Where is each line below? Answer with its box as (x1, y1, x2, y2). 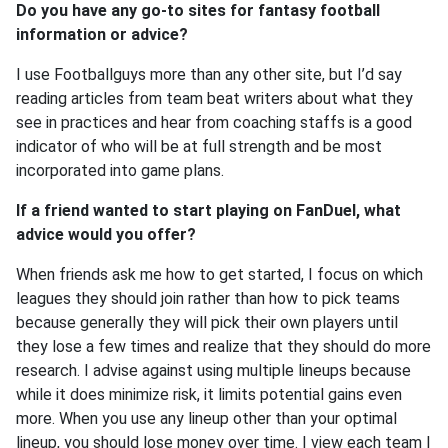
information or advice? (16, 25, 188, 44)
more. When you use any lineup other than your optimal (16, 409, 397, 428)
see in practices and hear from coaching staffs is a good (16, 113, 412, 132)
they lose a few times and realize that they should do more (16, 337, 431, 356)
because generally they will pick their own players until (16, 313, 398, 332)
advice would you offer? (16, 225, 196, 244)
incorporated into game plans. (16, 161, 224, 180)
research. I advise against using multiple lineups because (16, 361, 411, 380)
